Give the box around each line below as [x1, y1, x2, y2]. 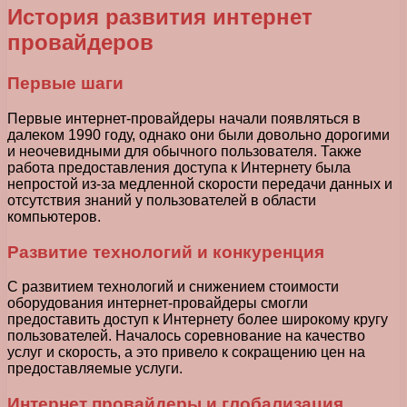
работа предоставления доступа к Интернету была [7, 160, 351, 176]
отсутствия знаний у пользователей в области [7, 193, 316, 209]
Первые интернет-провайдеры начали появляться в [7, 111, 361, 127]
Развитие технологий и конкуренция [7, 242, 324, 262]
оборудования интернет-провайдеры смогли [7, 295, 308, 312]
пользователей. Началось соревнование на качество [7, 328, 365, 344]
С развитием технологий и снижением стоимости [7, 279, 339, 295]
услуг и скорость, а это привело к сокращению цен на [7, 344, 365, 361]
